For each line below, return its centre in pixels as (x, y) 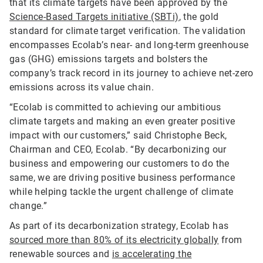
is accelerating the (152, 254)
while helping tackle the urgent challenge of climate (122, 192)
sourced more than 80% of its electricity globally (114, 240)
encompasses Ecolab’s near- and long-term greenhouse (129, 45)
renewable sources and (61, 254)
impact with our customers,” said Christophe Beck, (118, 136)
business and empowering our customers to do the (119, 164)
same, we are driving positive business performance (122, 178)
